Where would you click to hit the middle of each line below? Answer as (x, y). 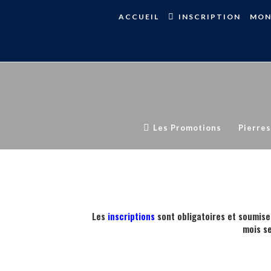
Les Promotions (187, 128)
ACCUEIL (139, 17)
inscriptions (131, 216)
